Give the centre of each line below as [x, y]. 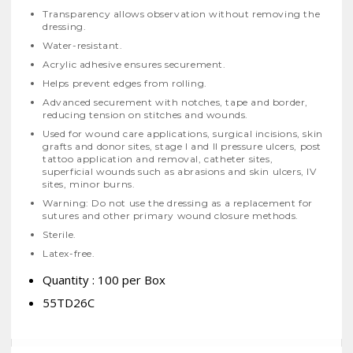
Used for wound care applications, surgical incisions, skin [183, 134]
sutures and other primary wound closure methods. [171, 216]
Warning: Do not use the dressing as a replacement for [178, 203]
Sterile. [59, 235]
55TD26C [69, 303]
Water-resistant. [83, 46]
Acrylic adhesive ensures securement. [134, 65]
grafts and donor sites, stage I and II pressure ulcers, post [182, 147]
